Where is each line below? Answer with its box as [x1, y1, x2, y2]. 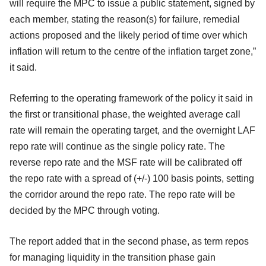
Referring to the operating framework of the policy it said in [9, 93, 253, 103]
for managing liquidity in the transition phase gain [9, 252, 216, 262]
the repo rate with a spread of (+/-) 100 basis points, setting [9, 173, 254, 183]
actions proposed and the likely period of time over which [9, 30, 248, 40]
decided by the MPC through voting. [9, 205, 160, 216]
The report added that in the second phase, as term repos [9, 236, 249, 246]
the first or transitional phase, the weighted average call [9, 109, 240, 119]
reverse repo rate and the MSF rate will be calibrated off [9, 157, 242, 167]
